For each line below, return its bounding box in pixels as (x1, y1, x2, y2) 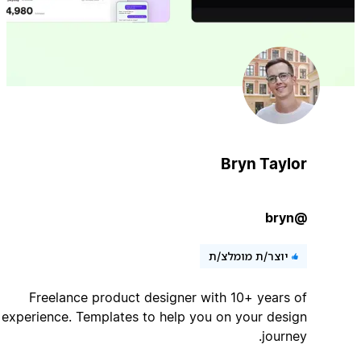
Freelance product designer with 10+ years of (63, 288, 342, 305)
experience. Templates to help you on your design (35, 308, 342, 325)
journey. (296, 327, 342, 344)
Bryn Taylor (255, 154, 342, 173)
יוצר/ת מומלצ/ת (243, 248, 323, 263)
